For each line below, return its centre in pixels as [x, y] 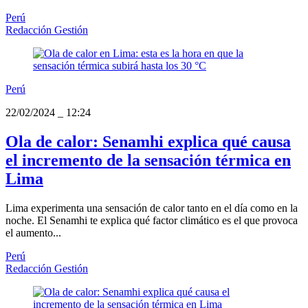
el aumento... [33, 232]
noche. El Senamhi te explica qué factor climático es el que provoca [152, 220]
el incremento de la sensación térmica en [148, 161]
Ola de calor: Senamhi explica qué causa [148, 142]
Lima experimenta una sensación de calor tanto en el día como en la [152, 208]
